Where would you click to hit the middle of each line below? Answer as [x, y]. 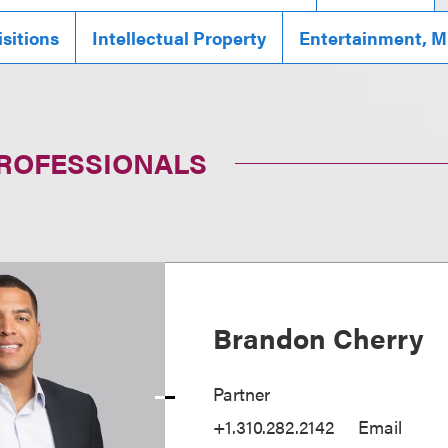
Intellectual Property [179, 37]
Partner [242, 393]
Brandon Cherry [319, 337]
